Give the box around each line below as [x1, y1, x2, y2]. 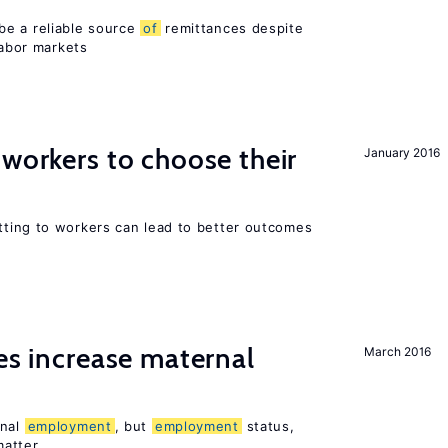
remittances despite [160, 20, 304, 36]
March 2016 [364, 344, 431, 359]
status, [241, 418, 295, 434]
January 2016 [364, 145, 440, 160]
